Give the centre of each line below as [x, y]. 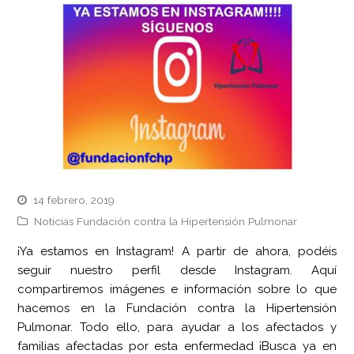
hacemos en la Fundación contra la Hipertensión [177, 308]
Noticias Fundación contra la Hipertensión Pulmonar [166, 221]
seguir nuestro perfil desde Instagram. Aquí [177, 270]
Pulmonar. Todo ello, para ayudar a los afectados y [177, 327]
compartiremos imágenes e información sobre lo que [177, 289]
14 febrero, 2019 [74, 200]
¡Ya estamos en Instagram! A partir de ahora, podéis [177, 251]
